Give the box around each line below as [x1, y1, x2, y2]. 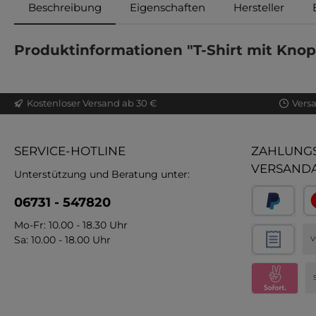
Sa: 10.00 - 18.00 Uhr [14, 233, 111, 246]
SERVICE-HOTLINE [14, 143, 126, 158]
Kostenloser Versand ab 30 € [27, 97, 157, 109]
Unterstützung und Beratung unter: [14, 167, 190, 181]
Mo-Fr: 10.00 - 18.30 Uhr [14, 218, 128, 231]
